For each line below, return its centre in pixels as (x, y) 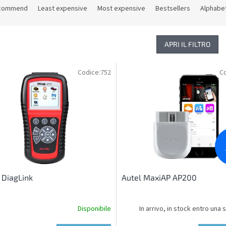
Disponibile (94, 209)
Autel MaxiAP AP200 (159, 177)
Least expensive (63, 9)
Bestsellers (173, 9)
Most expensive (121, 9)
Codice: (89, 73)
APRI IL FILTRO (187, 44)
